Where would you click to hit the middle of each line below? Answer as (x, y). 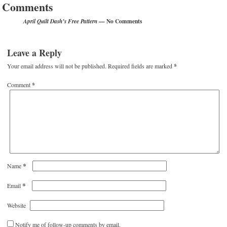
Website (17, 205)
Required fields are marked (141, 66)
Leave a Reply (35, 53)
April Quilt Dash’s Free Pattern (61, 22)
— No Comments (120, 21)
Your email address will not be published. (57, 66)
